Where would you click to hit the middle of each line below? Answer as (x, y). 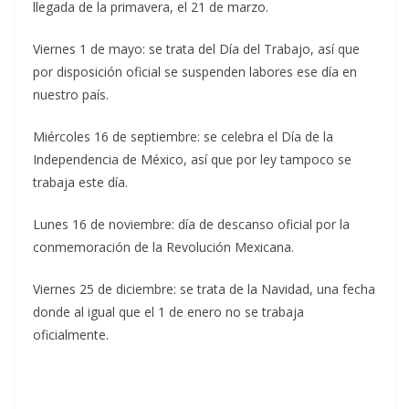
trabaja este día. (80, 183)
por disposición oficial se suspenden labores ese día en (195, 72)
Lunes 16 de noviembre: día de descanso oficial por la (191, 225)
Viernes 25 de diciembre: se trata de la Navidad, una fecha (204, 289)
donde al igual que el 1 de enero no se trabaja (168, 312)
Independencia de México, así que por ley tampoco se (192, 160)
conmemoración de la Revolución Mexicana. (163, 247)
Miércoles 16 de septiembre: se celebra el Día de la (183, 137)
